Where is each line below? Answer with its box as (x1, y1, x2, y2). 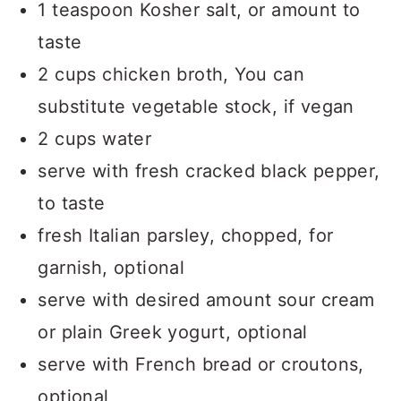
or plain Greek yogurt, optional (38, 321, 308, 343)
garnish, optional (38, 257, 185, 278)
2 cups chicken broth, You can (38, 64, 304, 85)
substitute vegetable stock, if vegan (38, 96, 354, 117)
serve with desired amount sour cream (38, 289, 375, 311)
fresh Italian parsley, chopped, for (38, 225, 334, 246)
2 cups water (38, 128, 152, 149)
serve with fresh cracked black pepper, (38, 160, 380, 182)
